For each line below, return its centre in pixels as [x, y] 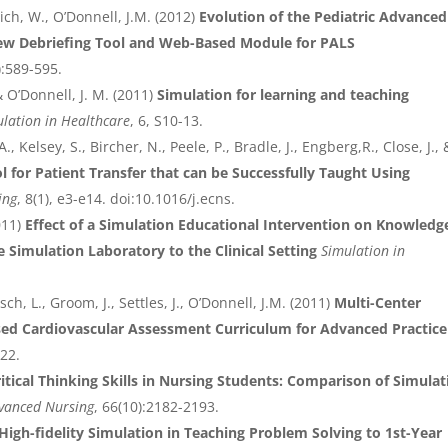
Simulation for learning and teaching [283, 95]
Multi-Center [378, 303]
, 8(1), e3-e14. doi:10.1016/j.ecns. [126, 199]
